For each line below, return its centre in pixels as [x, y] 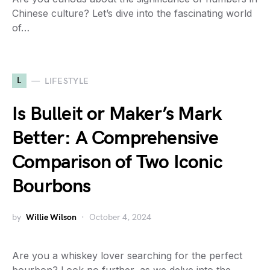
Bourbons [52, 187]
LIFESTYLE [67, 81]
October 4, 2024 [120, 217]
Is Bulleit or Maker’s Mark [117, 114]
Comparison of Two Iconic [117, 162]
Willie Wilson [51, 217]
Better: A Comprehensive [115, 138]
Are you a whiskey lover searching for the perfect [127, 256]
